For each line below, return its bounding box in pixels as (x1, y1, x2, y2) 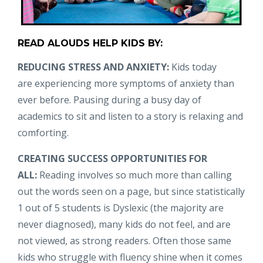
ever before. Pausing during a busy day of (18, 93, 201, 106)
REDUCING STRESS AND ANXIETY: (18, 60, 169, 73)
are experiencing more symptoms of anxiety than (18, 76, 234, 90)
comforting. (18, 126, 69, 139)
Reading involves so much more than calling (39, 168, 232, 181)
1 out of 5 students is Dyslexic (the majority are (18, 201, 224, 214)
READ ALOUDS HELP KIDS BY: (18, 37, 163, 49)
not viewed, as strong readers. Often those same (18, 234, 231, 247)
